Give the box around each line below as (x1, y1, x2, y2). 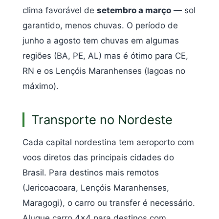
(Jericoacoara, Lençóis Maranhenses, (22, 182, 169, 193)
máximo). (22, 81, 59, 91)
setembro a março (97, 5, 171, 15)
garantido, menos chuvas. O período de (22, 20, 178, 30)
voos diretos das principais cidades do (22, 152, 174, 162)
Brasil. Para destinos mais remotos (22, 167, 159, 177)
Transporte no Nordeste (31, 111, 173, 127)
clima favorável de (22, 5, 97, 15)
